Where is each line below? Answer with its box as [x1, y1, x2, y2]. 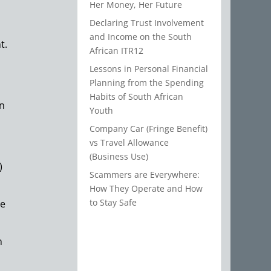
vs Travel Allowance [90, 137, 169, 149]
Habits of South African [90, 91, 184, 103]
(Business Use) [90, 151, 149, 163]
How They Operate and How [90, 183, 203, 195]
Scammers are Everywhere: [90, 169, 200, 181]
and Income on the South [90, 31, 192, 43]
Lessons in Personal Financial [90, 63, 209, 75]
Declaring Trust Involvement [90, 17, 204, 29]
